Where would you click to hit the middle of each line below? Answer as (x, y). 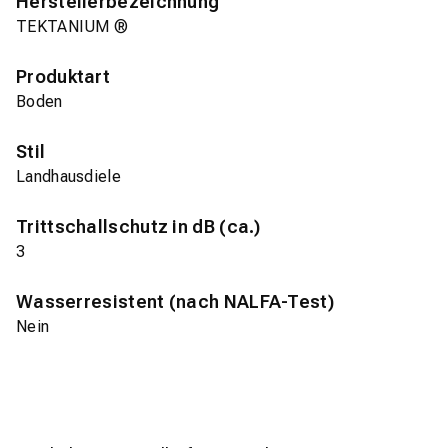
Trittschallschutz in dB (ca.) (138, 227)
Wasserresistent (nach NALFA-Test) (175, 302)
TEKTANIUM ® (72, 27)
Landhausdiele (68, 177)
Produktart (63, 77)
